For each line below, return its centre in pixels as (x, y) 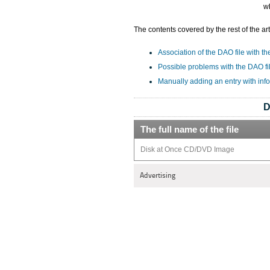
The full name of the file (190, 129)
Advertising (158, 175)
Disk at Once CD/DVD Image (187, 149)
